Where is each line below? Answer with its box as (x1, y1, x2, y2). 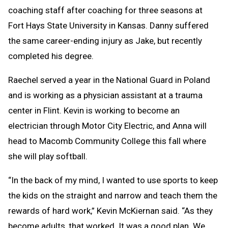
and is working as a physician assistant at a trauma (8, 90, 203, 100)
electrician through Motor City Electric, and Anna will (8, 120, 207, 131)
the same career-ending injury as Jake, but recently (8, 35, 202, 46)
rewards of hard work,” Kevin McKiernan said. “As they (8, 205, 213, 216)
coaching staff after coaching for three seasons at (8, 5, 203, 15)
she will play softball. (8, 151, 90, 161)
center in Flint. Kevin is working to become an (8, 105, 180, 116)
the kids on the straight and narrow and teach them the (8, 190, 217, 201)
